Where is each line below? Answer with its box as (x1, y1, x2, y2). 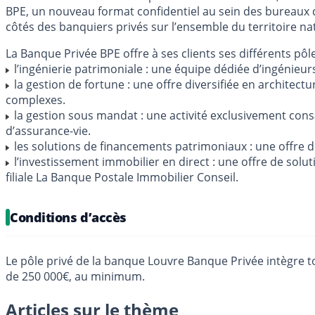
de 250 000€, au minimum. (6, 269, 145, 285)
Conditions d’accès (10, 209, 127, 226)
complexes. (6, 92, 65, 108)
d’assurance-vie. (6, 123, 91, 139)
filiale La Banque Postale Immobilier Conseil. (6, 169, 238, 186)
